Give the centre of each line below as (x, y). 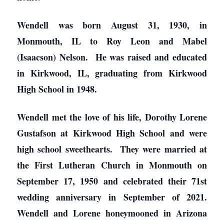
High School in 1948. (57, 89)
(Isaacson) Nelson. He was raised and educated (112, 57)
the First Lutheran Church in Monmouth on (112, 165)
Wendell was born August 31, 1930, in (112, 25)
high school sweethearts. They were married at (112, 149)
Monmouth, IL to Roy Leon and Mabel (112, 41)
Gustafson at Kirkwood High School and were (112, 133)
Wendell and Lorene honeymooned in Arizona (112, 213)
